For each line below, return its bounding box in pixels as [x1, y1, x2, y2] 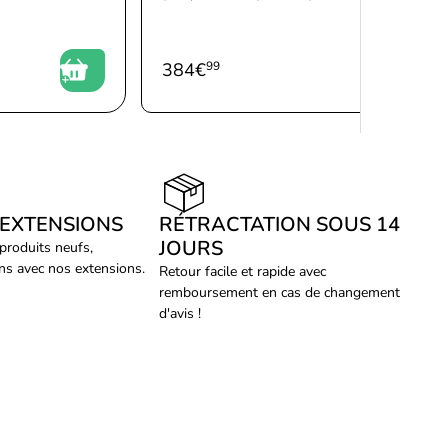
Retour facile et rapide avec [159, 262, 327, 281]
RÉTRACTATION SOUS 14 [159, 211, 401, 238]
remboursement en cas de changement [159, 283, 401, 302]
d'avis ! [159, 304, 202, 323]
